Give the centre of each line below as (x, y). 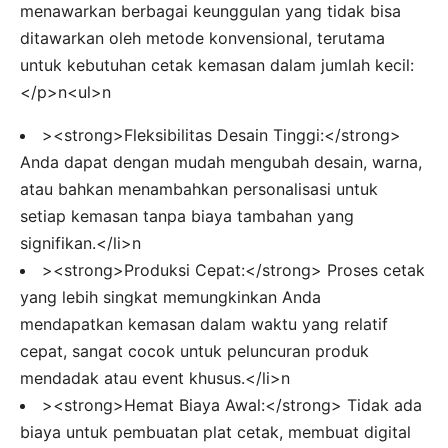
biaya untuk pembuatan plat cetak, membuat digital (215, 431)
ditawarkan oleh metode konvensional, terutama (202, 37)
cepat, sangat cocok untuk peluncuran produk (194, 350)
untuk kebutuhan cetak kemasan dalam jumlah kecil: (217, 64)
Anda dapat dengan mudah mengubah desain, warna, (221, 161)
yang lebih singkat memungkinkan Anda (170, 296)
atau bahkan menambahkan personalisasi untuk (199, 188)
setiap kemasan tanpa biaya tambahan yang (187, 215)
